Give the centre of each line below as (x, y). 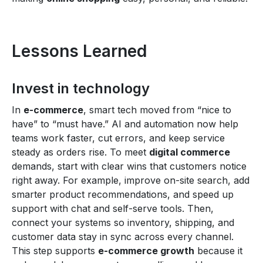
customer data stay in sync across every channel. (123, 236)
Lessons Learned (79, 51)
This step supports (55, 250)
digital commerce (190, 152)
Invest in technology (81, 88)
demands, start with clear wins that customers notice (129, 166)
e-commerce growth (146, 250)
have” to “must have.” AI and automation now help (125, 124)
